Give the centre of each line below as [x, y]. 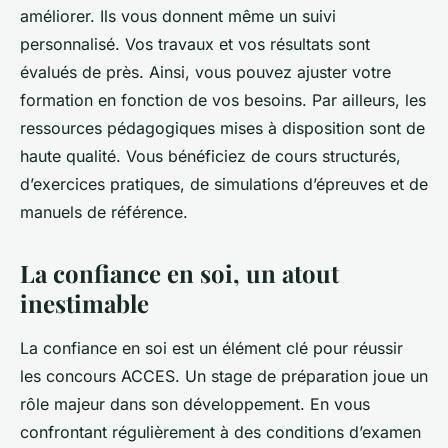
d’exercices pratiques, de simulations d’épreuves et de [224, 183]
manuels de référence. [104, 211]
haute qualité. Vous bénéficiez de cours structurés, [210, 155]
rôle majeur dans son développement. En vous [195, 403]
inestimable [84, 302]
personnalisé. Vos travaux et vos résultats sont [195, 43]
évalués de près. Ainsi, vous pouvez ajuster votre [205, 71]
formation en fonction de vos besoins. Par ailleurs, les [223, 99]
